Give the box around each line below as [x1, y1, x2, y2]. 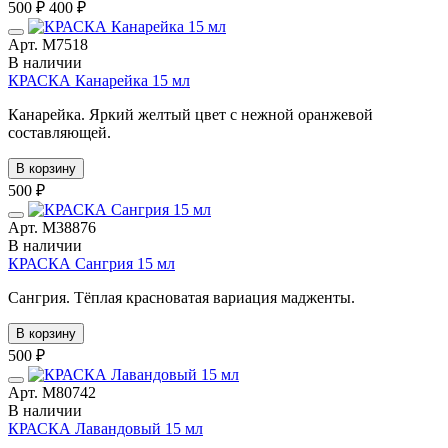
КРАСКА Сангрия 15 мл [8, 254, 175, 272]
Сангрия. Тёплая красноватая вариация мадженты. [8, 288, 355, 306]
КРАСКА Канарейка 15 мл [8, 71, 190, 89]
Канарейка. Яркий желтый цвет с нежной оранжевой [8, 105, 373, 123]
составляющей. [8, 123, 111, 141]
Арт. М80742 [8, 383, 96, 401]
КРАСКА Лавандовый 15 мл [8, 419, 203, 437]
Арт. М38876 [8, 218, 96, 236]
